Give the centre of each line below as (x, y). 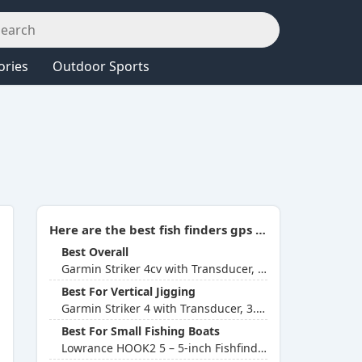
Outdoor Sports (101, 66)
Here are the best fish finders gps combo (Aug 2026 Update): (261, 229)
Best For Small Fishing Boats (141, 331)
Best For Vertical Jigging (128, 291)
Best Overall (95, 252)
